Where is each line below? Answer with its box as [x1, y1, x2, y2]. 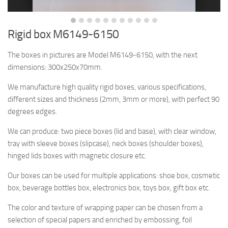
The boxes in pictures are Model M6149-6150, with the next [8, 50, 197, 60]
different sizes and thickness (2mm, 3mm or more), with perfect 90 [8, 95, 219, 104]
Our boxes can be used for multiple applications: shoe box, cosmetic [8, 171, 220, 181]
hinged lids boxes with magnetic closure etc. [8, 151, 146, 161]
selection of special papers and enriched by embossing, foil [8, 215, 192, 225]
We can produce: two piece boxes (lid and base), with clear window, [8, 127, 216, 136]
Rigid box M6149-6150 [8, 27, 119, 42]
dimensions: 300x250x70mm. [8, 63, 102, 72]
